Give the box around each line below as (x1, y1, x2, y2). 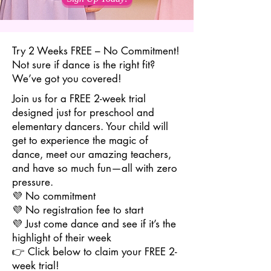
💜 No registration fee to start (12, 203, 143, 217)
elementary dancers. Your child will (12, 120, 168, 133)
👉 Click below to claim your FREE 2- (12, 245, 177, 258)
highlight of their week (12, 231, 111, 244)
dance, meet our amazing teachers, (12, 148, 171, 161)
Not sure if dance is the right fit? (12, 58, 155, 71)
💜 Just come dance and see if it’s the (12, 217, 176, 230)
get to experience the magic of (12, 134, 148, 147)
